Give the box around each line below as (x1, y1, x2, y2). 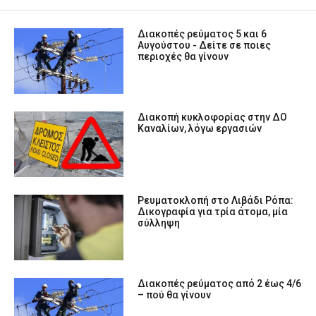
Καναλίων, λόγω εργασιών (138, 123, 262, 135)
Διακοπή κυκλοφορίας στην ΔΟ (138, 111, 288, 123)
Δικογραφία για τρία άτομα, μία (138, 206, 288, 218)
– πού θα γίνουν (138, 289, 212, 301)
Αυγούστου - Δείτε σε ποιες (138, 39, 272, 51)
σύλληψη (138, 217, 181, 229)
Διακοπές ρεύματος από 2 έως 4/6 (138, 278, 302, 290)
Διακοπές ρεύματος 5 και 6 (138, 28, 267, 39)
